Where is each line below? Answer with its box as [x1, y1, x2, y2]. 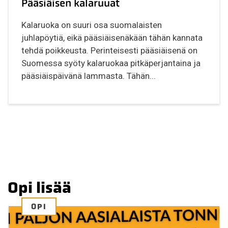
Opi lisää [8, 177, 71, 197]
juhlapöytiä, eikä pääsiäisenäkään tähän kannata [21, 32, 203, 43]
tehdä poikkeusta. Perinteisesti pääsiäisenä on [21, 45, 198, 55]
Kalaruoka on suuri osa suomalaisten [21, 19, 162, 30]
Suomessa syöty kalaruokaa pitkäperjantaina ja [21, 58, 201, 68]
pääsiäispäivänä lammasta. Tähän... [21, 70, 156, 81]
